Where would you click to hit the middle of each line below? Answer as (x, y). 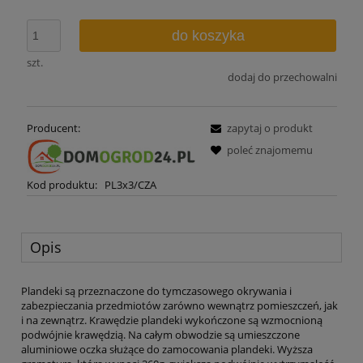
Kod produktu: (62, 185)
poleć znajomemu (269, 150)
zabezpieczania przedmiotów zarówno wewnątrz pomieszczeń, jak (179, 305)
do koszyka (208, 35)
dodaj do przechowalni (282, 77)
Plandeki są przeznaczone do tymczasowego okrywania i (156, 290)
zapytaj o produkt (269, 128)
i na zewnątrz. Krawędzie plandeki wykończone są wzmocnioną (172, 320)
